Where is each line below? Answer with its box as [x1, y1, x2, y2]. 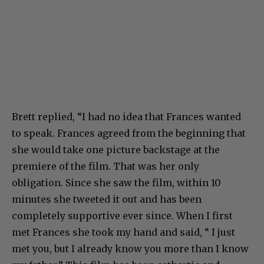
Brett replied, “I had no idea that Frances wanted [12, 110, 241, 123]
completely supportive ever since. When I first [12, 209, 233, 222]
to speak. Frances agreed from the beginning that [12, 127, 246, 139]
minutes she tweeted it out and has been [12, 193, 202, 205]
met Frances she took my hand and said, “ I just [12, 226, 235, 238]
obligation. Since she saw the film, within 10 [12, 176, 221, 189]
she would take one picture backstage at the [12, 143, 220, 156]
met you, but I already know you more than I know [12, 242, 249, 255]
